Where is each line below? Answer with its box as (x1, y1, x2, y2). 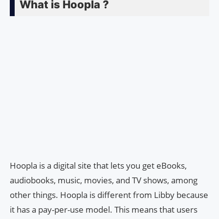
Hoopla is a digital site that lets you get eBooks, (10, 160, 187, 172)
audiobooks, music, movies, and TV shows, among (10, 175, 197, 186)
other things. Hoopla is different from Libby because (10, 189, 208, 201)
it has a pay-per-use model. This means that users (10, 204, 197, 216)
